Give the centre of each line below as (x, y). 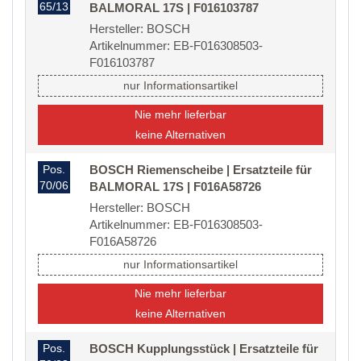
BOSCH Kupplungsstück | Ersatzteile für (204, 349)
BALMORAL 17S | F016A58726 (175, 187)
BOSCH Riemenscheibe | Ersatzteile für (201, 170)
